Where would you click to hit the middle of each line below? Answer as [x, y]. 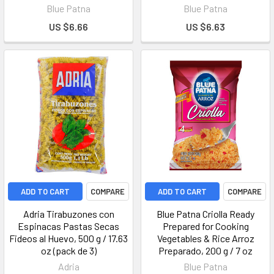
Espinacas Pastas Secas [68, 226]
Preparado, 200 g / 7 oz [206, 250]
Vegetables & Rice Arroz [206, 238]
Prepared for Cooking [206, 226]
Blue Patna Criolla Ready [206, 214]
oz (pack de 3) [68, 250]
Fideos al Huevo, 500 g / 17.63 [68, 238]
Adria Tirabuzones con [68, 214]
